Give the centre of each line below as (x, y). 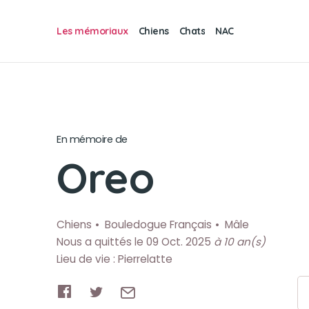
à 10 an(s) (240, 242)
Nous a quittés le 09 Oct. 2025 (135, 242)
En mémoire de (92, 139)
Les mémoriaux (92, 31)
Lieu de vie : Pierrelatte (114, 259)
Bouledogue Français (158, 225)
